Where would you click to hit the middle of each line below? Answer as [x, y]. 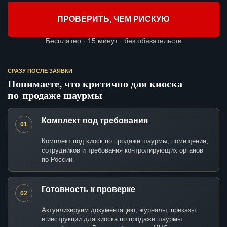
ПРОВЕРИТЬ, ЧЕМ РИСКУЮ [113, 19]
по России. [58, 160]
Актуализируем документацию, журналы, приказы [119, 210]
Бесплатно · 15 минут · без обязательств [113, 41]
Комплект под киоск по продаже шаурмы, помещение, [125, 141]
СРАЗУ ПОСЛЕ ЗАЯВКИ [40, 71]
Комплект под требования [95, 121]
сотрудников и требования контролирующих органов [122, 150]
